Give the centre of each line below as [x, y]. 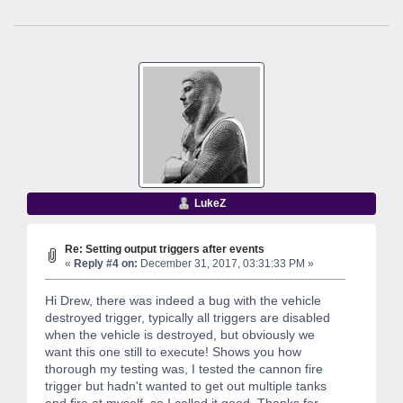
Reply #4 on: [106, 263]
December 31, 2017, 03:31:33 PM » [226, 263]
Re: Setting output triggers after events [165, 248]
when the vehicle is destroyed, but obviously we [180, 335]
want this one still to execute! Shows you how [173, 352]
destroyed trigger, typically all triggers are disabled [188, 318]
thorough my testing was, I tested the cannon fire [184, 369]
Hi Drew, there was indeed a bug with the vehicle [183, 301]
